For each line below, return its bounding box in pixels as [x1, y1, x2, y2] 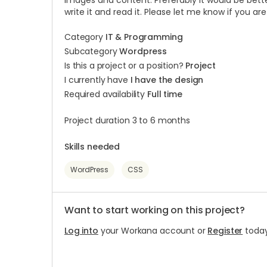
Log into [64, 225, 98, 237]
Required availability [64, 88, 147, 100]
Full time [147, 88, 182, 100]
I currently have [64, 74, 131, 86]
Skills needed [64, 141, 120, 153]
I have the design [130, 74, 204, 86]
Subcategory [64, 45, 120, 57]
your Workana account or [98, 225, 208, 237]
